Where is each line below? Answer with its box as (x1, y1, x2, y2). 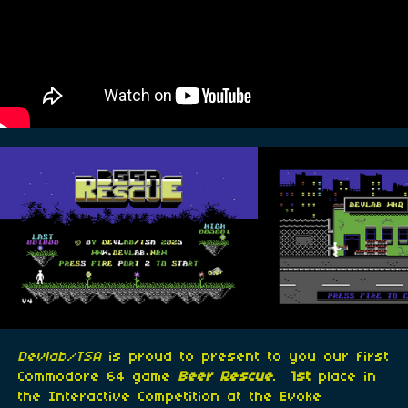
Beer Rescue (178, 369, 273, 384)
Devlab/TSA (18, 349, 109, 364)
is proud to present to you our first (109, 349, 390, 364)
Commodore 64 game (18, 369, 178, 384)
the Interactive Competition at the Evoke (18, 389, 322, 404)
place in (311, 369, 377, 384)
